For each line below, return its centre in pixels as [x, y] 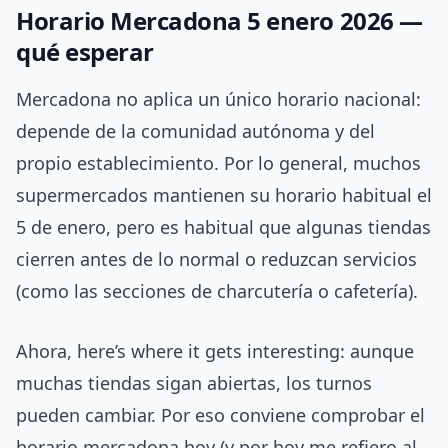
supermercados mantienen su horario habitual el [224, 195]
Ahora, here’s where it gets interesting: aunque [215, 351]
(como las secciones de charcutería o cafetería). [217, 291]
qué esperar [85, 52]
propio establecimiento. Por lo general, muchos [218, 163]
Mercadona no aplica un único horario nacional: [218, 99]
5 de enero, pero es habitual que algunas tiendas [223, 227]
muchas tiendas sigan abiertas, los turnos [194, 383]
